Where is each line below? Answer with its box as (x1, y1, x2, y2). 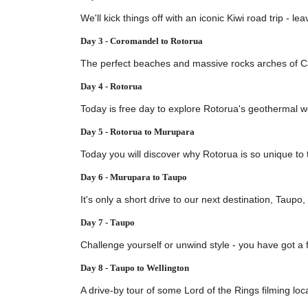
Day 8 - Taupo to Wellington (80, 262, 189, 273)
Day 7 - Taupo (80, 217, 135, 228)
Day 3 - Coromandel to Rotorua (80, 35, 203, 46)
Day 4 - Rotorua (80, 80, 142, 91)
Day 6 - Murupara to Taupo (80, 171, 187, 182)
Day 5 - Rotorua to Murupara (80, 126, 195, 137)
